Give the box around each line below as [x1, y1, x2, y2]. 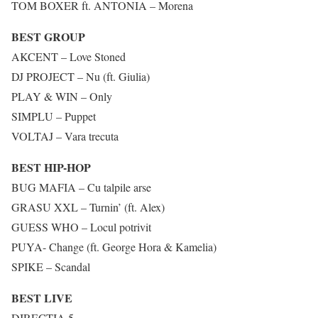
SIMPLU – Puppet [11, 109, 96, 124]
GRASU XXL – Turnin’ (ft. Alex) [11, 199, 165, 214]
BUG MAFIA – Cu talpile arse [11, 180, 151, 194]
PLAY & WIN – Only [11, 89, 112, 104]
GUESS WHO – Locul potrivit [11, 219, 151, 234]
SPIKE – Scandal [11, 259, 90, 274]
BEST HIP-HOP [11, 159, 91, 175]
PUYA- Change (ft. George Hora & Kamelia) [11, 239, 216, 254]
